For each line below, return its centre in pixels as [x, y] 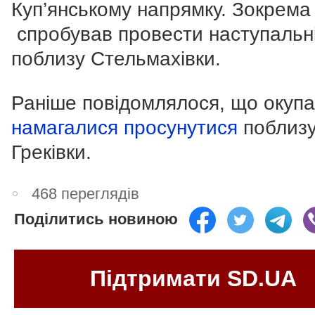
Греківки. [51, 153]
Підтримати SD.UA [193, 278]
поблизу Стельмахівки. [116, 59]
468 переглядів [86, 194]
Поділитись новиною [96, 219]
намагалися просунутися [124, 128]
